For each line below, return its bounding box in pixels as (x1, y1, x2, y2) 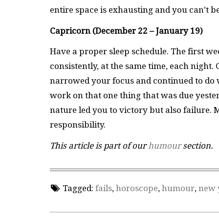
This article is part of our (50, 140, 148, 151)
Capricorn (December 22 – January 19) (50, 25, 205, 36)
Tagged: (62, 183, 93, 194)
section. (181, 140, 213, 151)
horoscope (115, 183, 158, 194)
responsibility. (50, 120, 106, 130)
